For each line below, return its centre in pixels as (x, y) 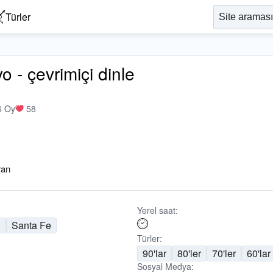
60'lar (258, 253)
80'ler (189, 253)
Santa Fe (32, 225)
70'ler (224, 253)
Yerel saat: (157, 210)
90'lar (154, 253)
